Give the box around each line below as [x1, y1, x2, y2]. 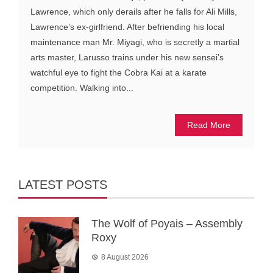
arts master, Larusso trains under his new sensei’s [30, 52, 224, 63]
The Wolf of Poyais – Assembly [91, 218, 243, 230]
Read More [187, 120, 230, 130]
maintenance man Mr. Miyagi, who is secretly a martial [30, 37, 239, 48]
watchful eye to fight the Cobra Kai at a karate [30, 68, 207, 78]
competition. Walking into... [30, 83, 133, 93]
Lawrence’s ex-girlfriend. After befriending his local [30, 22, 224, 32]
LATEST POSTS [18, 178, 107, 192]
